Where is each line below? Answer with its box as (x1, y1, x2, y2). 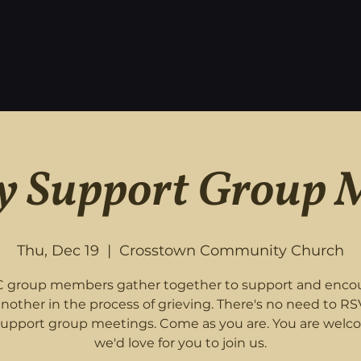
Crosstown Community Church (119, 242, 344, 259)
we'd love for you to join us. (94, 335, 267, 351)
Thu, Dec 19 (17, 242, 99, 259)
